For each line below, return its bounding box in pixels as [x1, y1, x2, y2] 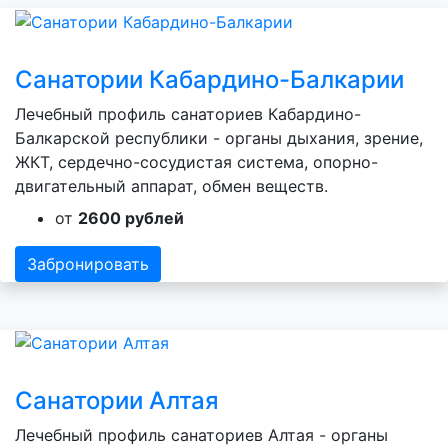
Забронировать [27, 253, 149, 274]
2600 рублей [78, 207, 184, 228]
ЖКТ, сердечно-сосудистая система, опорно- [15, 151, 378, 172]
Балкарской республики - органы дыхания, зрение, [15, 127, 423, 148]
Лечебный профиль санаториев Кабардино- [15, 103, 361, 124]
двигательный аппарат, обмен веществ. [15, 175, 328, 196]
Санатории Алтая [15, 386, 219, 416]
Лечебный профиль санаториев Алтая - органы [15, 425, 388, 446]
